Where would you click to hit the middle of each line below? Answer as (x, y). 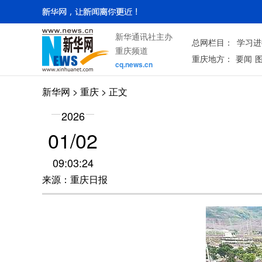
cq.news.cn (134, 64)
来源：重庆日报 (75, 179)
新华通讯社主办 (144, 36)
